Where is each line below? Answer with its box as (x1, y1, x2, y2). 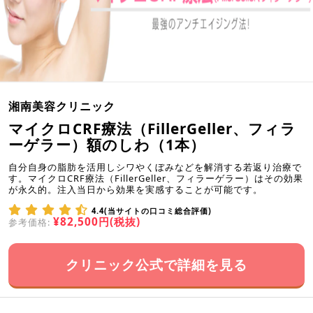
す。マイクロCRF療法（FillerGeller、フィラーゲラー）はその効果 (8, 171, 303, 184)
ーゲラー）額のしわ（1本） (8, 134, 205, 154)
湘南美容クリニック (8, 98, 115, 114)
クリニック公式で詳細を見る (66, 254, 247, 274)
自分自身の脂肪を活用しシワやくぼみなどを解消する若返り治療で (8, 160, 302, 173)
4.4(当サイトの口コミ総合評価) (92, 205, 212, 216)
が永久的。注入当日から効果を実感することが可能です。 (8, 182, 263, 196)
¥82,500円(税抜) (53, 214, 140, 229)
